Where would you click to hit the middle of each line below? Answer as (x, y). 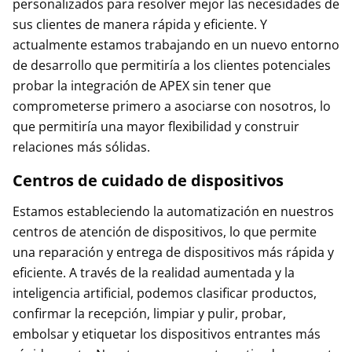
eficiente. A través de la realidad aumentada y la (154, 273)
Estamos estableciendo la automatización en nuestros (173, 211)
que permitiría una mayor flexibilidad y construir (156, 126)
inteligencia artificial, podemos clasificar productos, (165, 293)
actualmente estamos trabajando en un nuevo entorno (176, 45)
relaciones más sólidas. (81, 147)
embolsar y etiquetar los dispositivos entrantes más (167, 334)
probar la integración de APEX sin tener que (142, 86)
